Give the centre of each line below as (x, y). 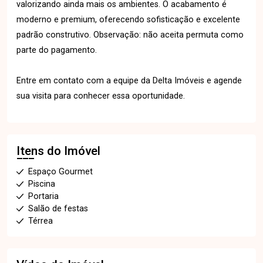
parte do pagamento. (57, 50)
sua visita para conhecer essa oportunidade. (101, 96)
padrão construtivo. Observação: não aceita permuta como (130, 35)
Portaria (43, 196)
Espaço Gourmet (60, 172)
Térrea (41, 221)
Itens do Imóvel (58, 151)
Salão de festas (58, 209)
